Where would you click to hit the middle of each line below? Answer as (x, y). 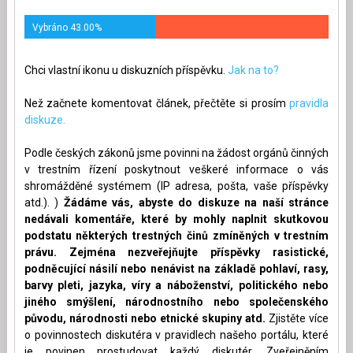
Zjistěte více (299, 318)
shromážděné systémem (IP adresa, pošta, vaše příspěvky (176, 186)
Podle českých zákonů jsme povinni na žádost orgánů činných (176, 152)
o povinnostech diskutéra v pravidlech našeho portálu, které (176, 334)
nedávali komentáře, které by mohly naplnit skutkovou (176, 219)
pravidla (309, 103)
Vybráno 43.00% (67, 27)
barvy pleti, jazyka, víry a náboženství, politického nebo (176, 285)
